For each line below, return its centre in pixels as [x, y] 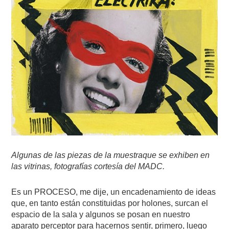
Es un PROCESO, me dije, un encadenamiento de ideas [114, 192]
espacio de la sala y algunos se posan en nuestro [101, 214]
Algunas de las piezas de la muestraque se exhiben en [111, 155]
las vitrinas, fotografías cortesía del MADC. [88, 166]
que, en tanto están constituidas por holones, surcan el [110, 203]
